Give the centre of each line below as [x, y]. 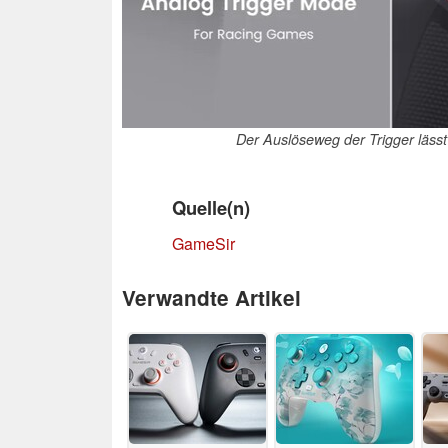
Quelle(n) [211, 207]
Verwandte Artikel [211, 297]
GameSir [203, 243]
